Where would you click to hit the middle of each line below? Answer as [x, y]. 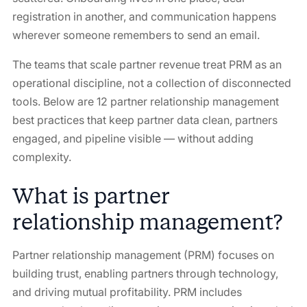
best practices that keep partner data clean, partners [145, 120]
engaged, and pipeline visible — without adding [133, 138]
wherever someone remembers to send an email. [136, 35]
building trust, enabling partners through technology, [145, 273]
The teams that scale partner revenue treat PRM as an [147, 64]
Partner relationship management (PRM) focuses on [143, 255]
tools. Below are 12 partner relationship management [145, 101]
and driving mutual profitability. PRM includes [127, 292]
